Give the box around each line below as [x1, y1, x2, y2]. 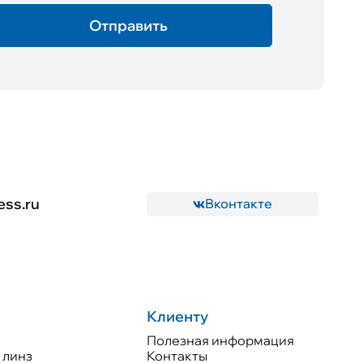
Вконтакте [205, 195, 273, 212]
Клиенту [147, 306, 209, 326]
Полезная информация [147, 331, 295, 348]
